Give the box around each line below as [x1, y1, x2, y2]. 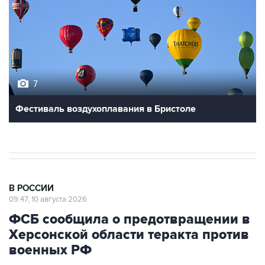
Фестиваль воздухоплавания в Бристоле [15, 103, 196, 115]
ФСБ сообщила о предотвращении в [9, 211, 250, 228]
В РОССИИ [9, 183, 54, 195]
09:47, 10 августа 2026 [9, 195, 87, 205]
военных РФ [9, 242, 92, 259]
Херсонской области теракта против [9, 227, 249, 244]
